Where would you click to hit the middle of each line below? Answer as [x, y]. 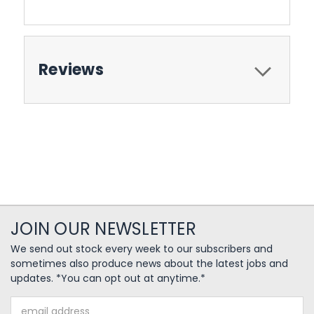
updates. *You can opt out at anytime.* [108, 279]
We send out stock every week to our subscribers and [142, 249]
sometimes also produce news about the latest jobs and [149, 264]
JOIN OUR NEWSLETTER [103, 229]
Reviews [71, 70]
